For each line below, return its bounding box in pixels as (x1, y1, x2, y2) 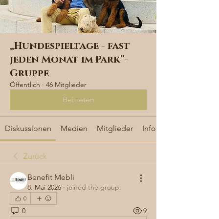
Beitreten (62, 95, 94, 105)
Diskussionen (4, 124, 51, 133)
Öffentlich (10, 80, 40, 89)
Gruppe (10, 67, 49, 80)
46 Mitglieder (46, 80, 87, 89)
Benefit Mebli (27, 173, 74, 182)
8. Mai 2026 (27, 183, 61, 192)
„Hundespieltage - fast (10, 40, 130, 53)
